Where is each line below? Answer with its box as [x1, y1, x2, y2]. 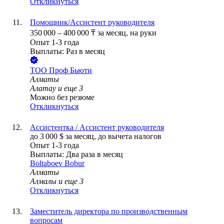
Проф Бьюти [49, 66, 92, 75]
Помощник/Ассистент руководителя [30, 18, 154, 27]
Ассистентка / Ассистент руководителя [30, 123, 164, 132]
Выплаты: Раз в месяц [30, 47, 105, 56]
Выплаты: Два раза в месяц [30, 150, 123, 159]
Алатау [30, 84, 56, 93]
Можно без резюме [30, 93, 94, 102]
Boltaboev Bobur [30, 159, 84, 168]
